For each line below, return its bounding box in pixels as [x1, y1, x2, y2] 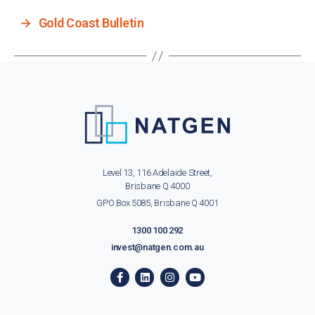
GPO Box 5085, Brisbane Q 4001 [96, 197, 219, 208]
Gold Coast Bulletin [38, 15, 144, 31]
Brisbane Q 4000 [125, 180, 190, 191]
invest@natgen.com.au [110, 241, 204, 252]
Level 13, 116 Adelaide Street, [102, 167, 212, 178]
